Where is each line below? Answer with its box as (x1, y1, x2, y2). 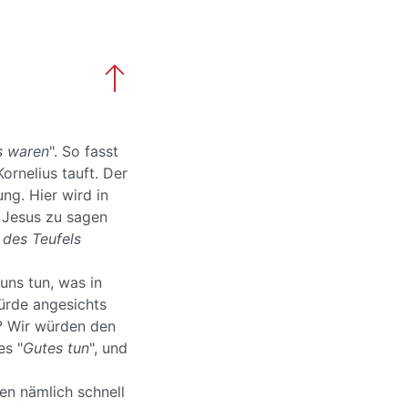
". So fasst (49, 142, 118, 160)
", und (89, 339, 127, 357)
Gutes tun (23, 339, 89, 357)
